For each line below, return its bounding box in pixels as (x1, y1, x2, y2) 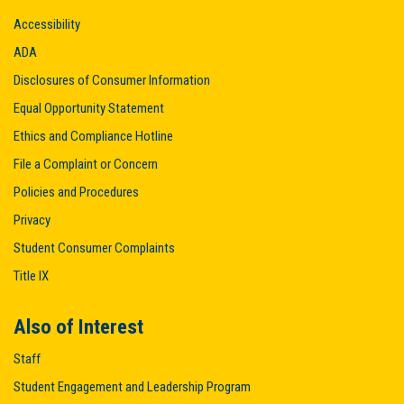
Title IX (14, 268, 49, 284)
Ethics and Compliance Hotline (14, 128, 173, 144)
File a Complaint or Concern (14, 156, 158, 172)
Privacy (14, 212, 50, 228)
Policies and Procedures (14, 184, 139, 200)
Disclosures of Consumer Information (14, 72, 210, 88)
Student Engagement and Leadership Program (14, 379, 251, 395)
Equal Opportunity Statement (14, 100, 164, 116)
